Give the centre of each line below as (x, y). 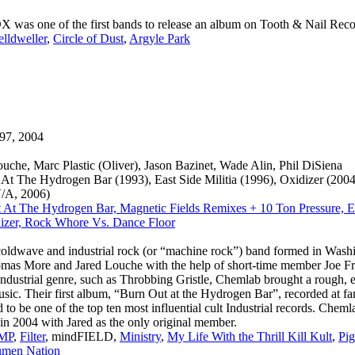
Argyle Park (160, 38)
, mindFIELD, (82, 336)
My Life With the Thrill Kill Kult (250, 336)
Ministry (140, 336)
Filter (32, 336)
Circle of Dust (88, 38)
